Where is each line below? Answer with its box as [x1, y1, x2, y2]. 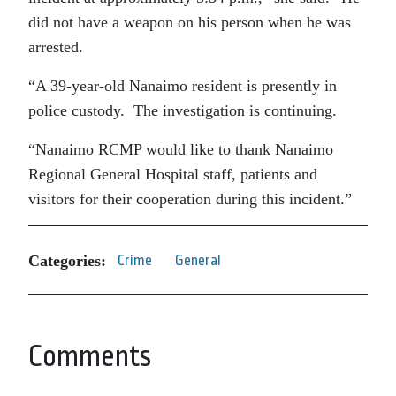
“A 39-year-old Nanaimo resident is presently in [28, 77, 337, 95]
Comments [28, 339, 151, 374]
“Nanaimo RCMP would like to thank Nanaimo [28, 141, 333, 159]
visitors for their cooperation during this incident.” [28, 190, 352, 209]
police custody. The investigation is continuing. [28, 102, 337, 120]
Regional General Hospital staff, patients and [28, 165, 317, 184]
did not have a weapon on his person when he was [28, 13, 351, 32]
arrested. [28, 38, 83, 57]
